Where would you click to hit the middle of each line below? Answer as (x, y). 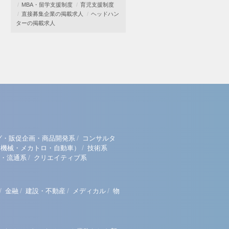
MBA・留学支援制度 (47, 5)
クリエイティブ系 (60, 158)
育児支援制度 (97, 5)
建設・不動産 (45, 191)
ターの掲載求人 (36, 23)
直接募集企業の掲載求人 (52, 14)
